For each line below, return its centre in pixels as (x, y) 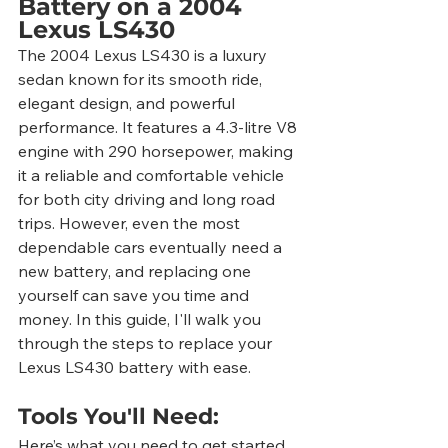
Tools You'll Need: (118, 417)
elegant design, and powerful (128, 103)
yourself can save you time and (135, 295)
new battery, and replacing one (136, 271)
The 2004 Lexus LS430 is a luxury (144, 55)
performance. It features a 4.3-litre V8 (159, 127)
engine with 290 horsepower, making (157, 151)
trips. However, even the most (131, 223)
